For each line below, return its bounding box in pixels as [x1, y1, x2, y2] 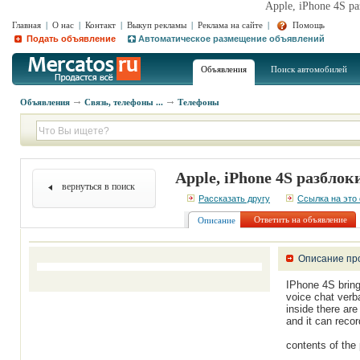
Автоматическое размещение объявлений [138, 33, 325, 43]
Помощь [290, 20, 325, 30]
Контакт [85, 20, 116, 30]
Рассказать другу [198, 194, 270, 203]
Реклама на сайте [198, 20, 263, 30]
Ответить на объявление [254, 215, 347, 224]
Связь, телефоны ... [84, 97, 163, 107]
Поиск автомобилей [271, 64, 347, 74]
